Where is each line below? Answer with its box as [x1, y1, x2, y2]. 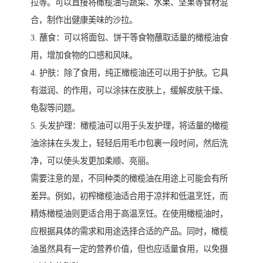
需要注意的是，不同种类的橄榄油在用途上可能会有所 [31, 173, 228, 183]
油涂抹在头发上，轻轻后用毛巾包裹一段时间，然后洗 [31, 138, 228, 148]
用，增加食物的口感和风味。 [31, 50, 137, 60]
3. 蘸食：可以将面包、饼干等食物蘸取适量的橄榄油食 [31, 32, 228, 42]
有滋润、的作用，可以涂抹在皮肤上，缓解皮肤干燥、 [31, 85, 228, 95]
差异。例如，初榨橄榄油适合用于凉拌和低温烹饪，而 [31, 191, 228, 201]
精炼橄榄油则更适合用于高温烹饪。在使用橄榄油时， [31, 208, 228, 218]
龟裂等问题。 [31, 103, 80, 113]
